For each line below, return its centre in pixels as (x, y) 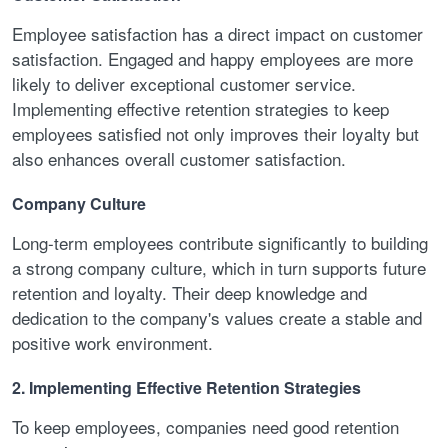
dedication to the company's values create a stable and (217, 317)
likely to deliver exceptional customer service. (184, 84)
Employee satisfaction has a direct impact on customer (217, 34)
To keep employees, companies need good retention (205, 426)
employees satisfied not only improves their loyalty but (215, 134)
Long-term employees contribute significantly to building (220, 242)
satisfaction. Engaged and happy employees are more (212, 59)
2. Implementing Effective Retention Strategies (186, 387)
